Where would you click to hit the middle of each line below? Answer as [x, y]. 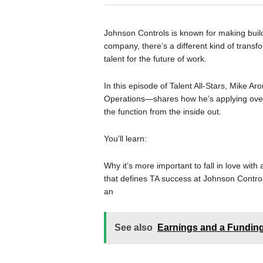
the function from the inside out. [162, 112]
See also [133, 227]
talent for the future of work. [155, 59]
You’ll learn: [125, 139]
